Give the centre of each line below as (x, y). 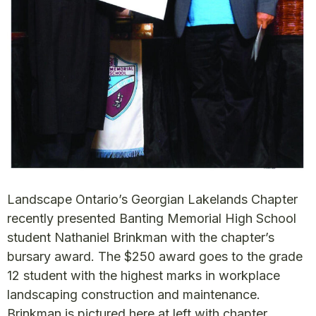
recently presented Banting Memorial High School (152, 219)
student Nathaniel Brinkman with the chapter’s (141, 238)
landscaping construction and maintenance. (134, 295)
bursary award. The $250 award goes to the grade (155, 257)
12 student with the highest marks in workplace (144, 276)
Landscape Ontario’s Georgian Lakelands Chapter (152, 200)
